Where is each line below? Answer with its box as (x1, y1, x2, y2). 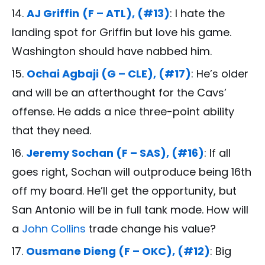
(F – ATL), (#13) (82, 6, 170, 21)
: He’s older (191, 66, 248, 82)
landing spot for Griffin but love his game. (12, 25, 231, 40)
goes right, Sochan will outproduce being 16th (12, 164, 251, 180)
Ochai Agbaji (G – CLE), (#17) (27, 66, 191, 82)
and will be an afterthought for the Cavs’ (12, 85, 227, 101)
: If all (204, 146, 231, 161)
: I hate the (170, 6, 225, 21)
